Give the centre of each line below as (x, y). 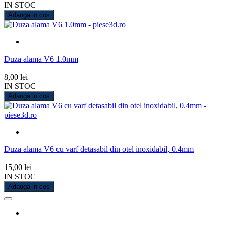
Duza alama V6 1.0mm (41, 59)
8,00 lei (16, 77)
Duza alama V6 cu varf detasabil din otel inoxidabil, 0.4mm (99, 149)
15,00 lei (18, 167)
